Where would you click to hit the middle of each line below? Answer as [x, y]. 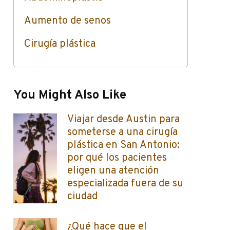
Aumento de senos [68, 21]
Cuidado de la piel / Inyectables [98, 90]
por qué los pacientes [117, 158]
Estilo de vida [55, 67]
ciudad [82, 197]
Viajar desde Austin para [123, 120]
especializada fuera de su [125, 184]
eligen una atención [113, 171]
